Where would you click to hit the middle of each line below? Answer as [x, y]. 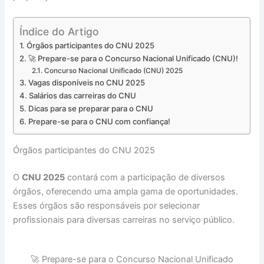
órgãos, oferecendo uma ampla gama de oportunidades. [126, 191]
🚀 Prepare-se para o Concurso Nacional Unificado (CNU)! [133, 59]
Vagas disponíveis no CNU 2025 [87, 83]
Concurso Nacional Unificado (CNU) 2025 [113, 71]
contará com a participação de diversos [145, 177]
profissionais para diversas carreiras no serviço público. [124, 220]
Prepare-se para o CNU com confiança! [100, 122]
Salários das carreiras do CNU [83, 96]
